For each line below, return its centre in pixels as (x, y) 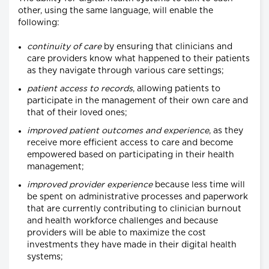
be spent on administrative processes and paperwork (138, 197)
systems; (45, 257)
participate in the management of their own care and (138, 101)
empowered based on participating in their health (131, 155)
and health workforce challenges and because (122, 221)
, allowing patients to (177, 89)
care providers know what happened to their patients (138, 59)
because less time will (199, 185)
